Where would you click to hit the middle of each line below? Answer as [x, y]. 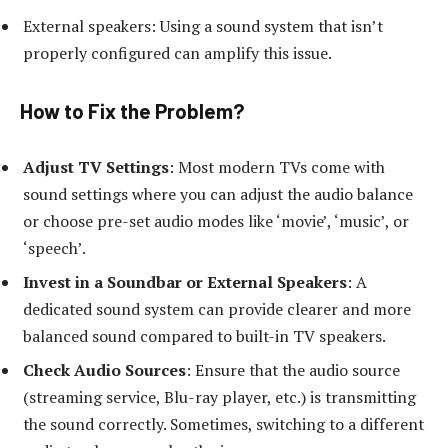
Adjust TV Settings [96, 167]
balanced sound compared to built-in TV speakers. [204, 336]
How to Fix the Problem [126, 110]
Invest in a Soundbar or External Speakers [185, 282]
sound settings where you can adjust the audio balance [218, 194]
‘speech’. [54, 248]
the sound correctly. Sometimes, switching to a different [223, 424]
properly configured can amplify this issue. [177, 53]
